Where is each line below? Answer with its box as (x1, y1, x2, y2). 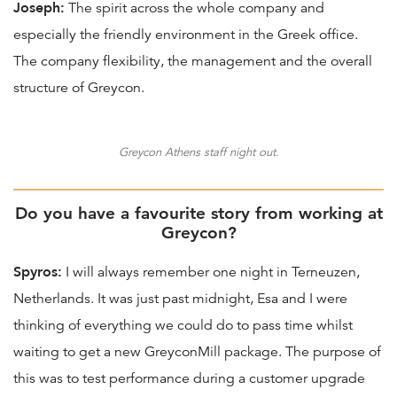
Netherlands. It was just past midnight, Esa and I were (13, 289, 347, 307)
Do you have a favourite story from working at (14, 202, 383, 223)
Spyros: (13, 261, 62, 282)
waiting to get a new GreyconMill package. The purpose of (13, 342, 381, 361)
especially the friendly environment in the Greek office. (13, 25, 358, 43)
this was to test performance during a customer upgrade (13, 369, 365, 387)
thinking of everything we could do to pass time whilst (13, 315, 353, 334)
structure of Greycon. (13, 78, 144, 97)
